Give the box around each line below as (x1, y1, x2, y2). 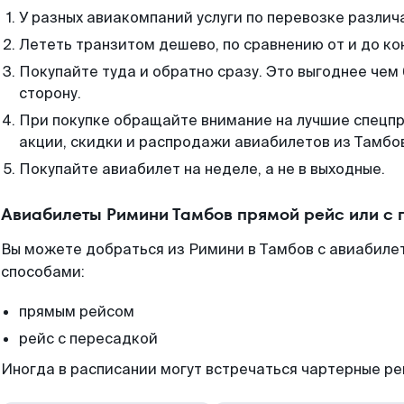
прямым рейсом (19, 302, 134, 321)
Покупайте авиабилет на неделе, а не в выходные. (19, 160, 385, 179)
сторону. (19, 84, 81, 103)
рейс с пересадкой (19, 329, 158, 348)
